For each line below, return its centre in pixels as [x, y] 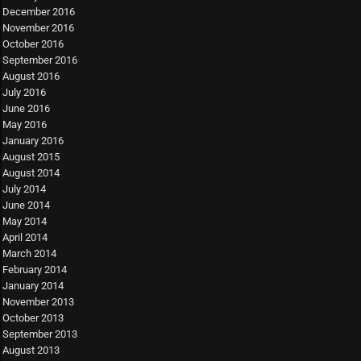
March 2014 [29, 253]
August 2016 [31, 76]
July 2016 [24, 92]
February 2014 [35, 270]
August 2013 [31, 350]
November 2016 [38, 28]
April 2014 [25, 237]
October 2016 [33, 44]
